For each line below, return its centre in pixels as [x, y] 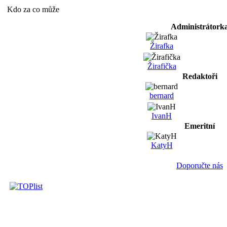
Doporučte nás [200, 165]
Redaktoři [200, 76]
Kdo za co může [33, 9]
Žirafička [162, 66]
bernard [162, 96]
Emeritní [200, 126]
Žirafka [162, 46]
